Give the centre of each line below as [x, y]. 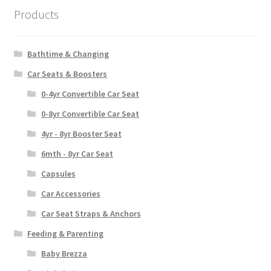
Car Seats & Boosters [67, 74]
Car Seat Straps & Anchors [91, 214]
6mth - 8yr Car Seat [77, 154]
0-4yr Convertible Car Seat [90, 94]
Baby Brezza [64, 254]
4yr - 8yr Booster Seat [81, 134]
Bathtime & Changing [68, 54]
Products [36, 14]
